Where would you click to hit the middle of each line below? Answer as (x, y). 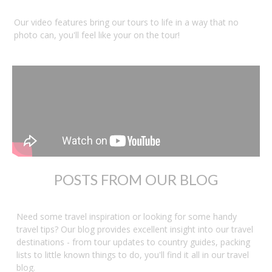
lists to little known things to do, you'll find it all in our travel (133, 255)
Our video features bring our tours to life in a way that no (126, 22)
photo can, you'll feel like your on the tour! (97, 35)
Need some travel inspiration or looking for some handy (127, 217)
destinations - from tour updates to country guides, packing (133, 242)
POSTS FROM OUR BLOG (136, 180)
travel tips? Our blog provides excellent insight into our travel (135, 229)
